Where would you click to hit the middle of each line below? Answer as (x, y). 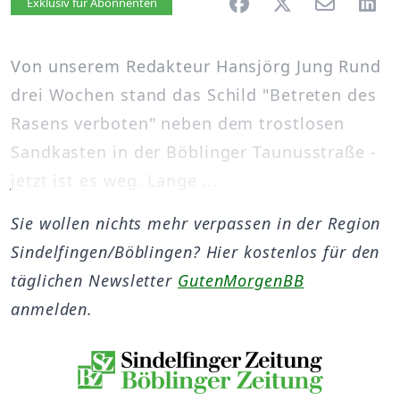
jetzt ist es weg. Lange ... (115, 180)
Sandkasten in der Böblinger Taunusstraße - (194, 152)
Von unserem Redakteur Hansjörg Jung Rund (196, 66)
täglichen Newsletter (94, 280)
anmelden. (52, 309)
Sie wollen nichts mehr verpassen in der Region (196, 223)
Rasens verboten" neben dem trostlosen (178, 123)
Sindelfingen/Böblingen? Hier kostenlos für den (196, 252)
